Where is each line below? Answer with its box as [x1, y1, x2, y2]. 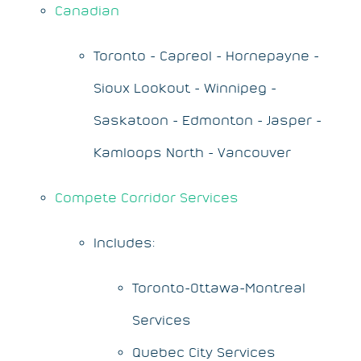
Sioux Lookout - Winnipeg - [93, 80, 276, 95]
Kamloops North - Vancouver [93, 144, 291, 160]
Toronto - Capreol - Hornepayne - [93, 48, 319, 63]
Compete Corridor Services [55, 189, 239, 205]
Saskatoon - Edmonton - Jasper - [93, 112, 322, 127]
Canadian [55, 2, 119, 18]
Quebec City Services [132, 344, 276, 359]
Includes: [93, 234, 155, 250]
